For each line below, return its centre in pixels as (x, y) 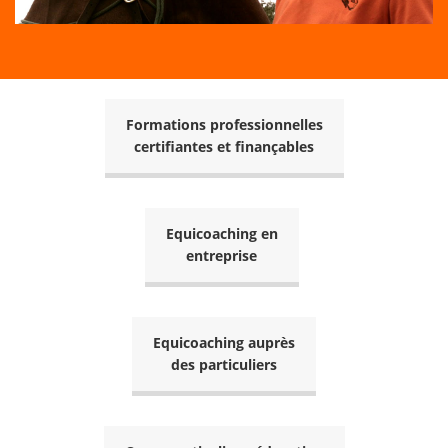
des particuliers (224, 365)
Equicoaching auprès (224, 343)
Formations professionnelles (224, 125)
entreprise (221, 256)
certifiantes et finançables (224, 147)
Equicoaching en (221, 234)
